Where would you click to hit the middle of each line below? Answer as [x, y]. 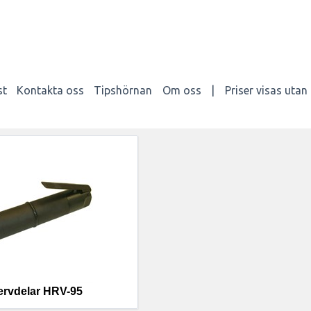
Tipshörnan [123, 90]
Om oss [182, 90]
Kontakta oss [51, 90]
